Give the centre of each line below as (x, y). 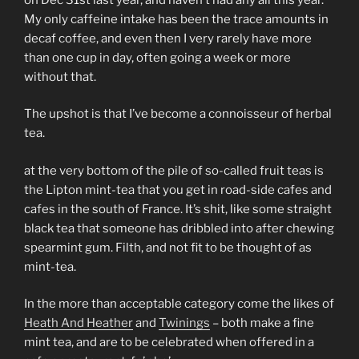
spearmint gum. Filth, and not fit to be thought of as (168, 247)
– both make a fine (262, 323)
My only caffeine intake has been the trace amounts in (176, 19)
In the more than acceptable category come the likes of (179, 304)
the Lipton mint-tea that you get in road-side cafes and (178, 190)
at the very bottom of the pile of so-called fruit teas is (174, 170)
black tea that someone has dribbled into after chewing (179, 228)
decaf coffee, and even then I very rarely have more (168, 38)
